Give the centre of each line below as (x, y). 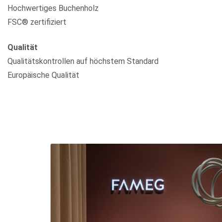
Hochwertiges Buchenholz (53, 8)
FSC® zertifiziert (37, 22)
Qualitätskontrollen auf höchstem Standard (83, 61)
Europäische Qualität (43, 75)
